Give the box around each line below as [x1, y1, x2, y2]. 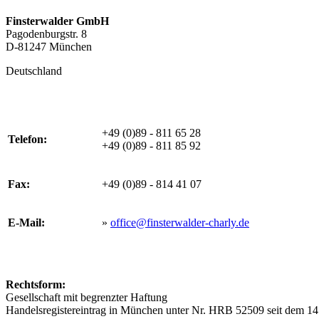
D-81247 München [6, 40, 92, 53]
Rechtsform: [6, 278, 66, 291]
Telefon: [8, 132, 47, 145]
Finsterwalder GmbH [6, 14, 109, 27]
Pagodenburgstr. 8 [6, 27, 87, 40]
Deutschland [6, 64, 62, 77]
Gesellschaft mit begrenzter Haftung [6, 291, 167, 303]
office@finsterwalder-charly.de [110, 216, 249, 229]
